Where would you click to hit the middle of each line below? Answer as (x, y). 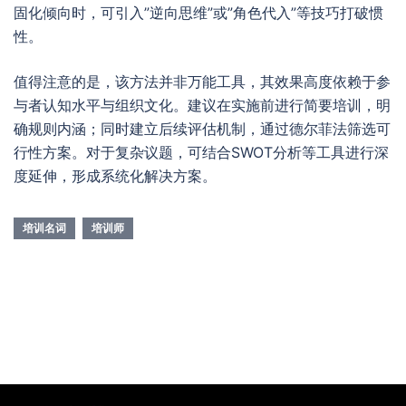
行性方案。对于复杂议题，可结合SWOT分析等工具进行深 (201, 152)
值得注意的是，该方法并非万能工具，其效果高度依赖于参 (202, 82)
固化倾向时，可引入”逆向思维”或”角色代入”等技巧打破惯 (198, 13)
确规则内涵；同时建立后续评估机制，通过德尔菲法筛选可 (202, 129)
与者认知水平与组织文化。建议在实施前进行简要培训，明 (202, 105)
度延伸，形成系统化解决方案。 (115, 176)
